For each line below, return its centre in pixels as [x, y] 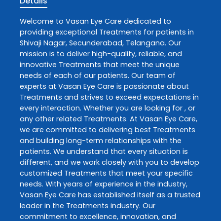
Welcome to [43, 21]
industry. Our [132, 205]
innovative [39, 64]
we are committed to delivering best [86, 129]
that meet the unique [140, 64]
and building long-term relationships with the [101, 140]
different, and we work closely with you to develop [110, 162]
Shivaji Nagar [43, 43]
